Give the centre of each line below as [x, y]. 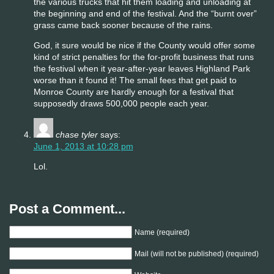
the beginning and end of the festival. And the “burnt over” [145, 13]
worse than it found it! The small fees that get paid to [135, 80]
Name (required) [162, 232]
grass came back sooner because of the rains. [123, 25]
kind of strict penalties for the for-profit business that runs [143, 57]
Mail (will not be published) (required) [196, 253]
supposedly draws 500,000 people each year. [121, 103]
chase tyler [76, 134]
